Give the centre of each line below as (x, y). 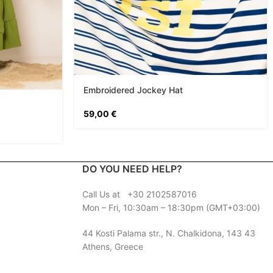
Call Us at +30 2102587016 (139, 194)
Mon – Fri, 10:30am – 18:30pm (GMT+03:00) (171, 207)
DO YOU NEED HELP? (132, 168)
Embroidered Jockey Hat (133, 90)
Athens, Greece (112, 246)
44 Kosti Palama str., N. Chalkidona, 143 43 (168, 233)
